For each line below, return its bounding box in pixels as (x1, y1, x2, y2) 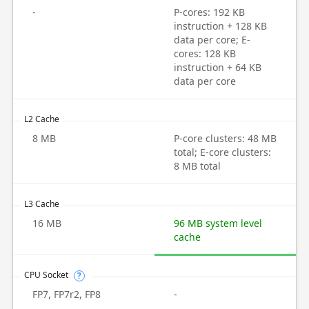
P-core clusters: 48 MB (174, 132, 277, 145)
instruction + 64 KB (174, 61, 261, 74)
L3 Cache (23, 198, 59, 210)
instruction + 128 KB (174, 19, 267, 32)
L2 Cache (23, 113, 59, 125)
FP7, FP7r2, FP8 (32, 288, 101, 301)
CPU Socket (23, 269, 68, 281)
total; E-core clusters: (174, 146, 271, 159)
